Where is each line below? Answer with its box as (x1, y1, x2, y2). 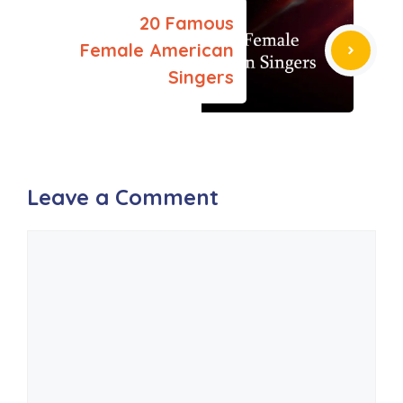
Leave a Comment (27, 184, 219, 211)
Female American (80, 39, 234, 62)
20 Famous (139, 12, 234, 35)
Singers (168, 66, 234, 89)
